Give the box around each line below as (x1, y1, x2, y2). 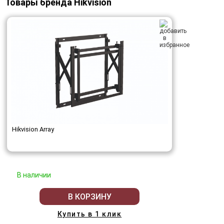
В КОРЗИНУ (67, 191, 111, 201)
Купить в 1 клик (57, 210, 122, 218)
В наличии (17, 171, 51, 179)
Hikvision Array (12, 125, 54, 133)
